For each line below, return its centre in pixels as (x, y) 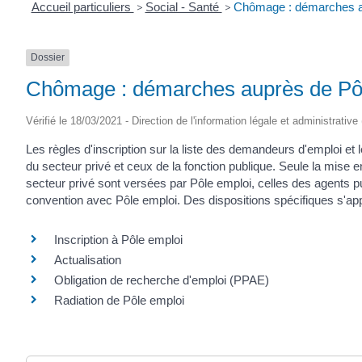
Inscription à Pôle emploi (118, 240)
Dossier (48, 58)
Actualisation (88, 260)
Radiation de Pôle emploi (119, 301)
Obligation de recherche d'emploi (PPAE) (162, 280)
